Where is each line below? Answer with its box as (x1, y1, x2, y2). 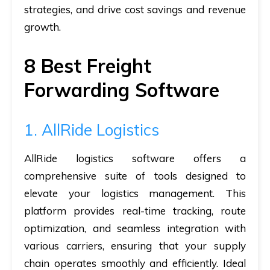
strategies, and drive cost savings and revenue (24, 2, 246, 16)
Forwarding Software (24, 77, 219, 102)
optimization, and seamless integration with (24, 221, 246, 234)
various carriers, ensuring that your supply (24, 239, 246, 252)
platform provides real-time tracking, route (24, 204, 246, 217)
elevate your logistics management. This (24, 186, 246, 199)
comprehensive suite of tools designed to (24, 169, 246, 182)
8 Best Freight (24, 53, 151, 78)
